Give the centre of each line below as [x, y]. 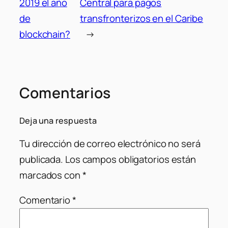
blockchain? [45, 34]
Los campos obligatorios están [131, 159]
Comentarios [65, 93]
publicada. [41, 159]
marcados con [51, 175]
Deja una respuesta [58, 121]
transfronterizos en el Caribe [142, 19]
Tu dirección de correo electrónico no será [110, 143]
